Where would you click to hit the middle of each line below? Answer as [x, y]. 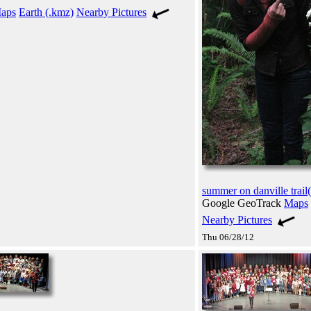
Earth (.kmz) [46, 12]
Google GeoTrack [243, 203]
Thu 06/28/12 [228, 237]
